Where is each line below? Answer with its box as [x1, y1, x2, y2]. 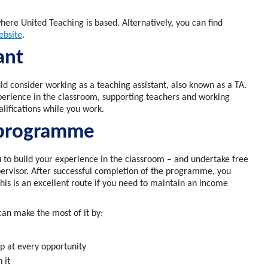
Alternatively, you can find [122, 19, 223, 29]
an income [185, 179, 228, 189]
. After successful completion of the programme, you [26, 167, 231, 177]
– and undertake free [165, 155, 248, 165]
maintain [150, 179, 185, 189]
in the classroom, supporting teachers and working [33, 93, 230, 103]
